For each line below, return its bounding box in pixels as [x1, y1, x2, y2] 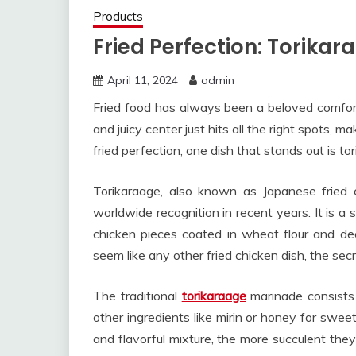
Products [93, 8, 143, 24]
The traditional [93, 287, 182, 304]
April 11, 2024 [107, 72, 178, 87]
